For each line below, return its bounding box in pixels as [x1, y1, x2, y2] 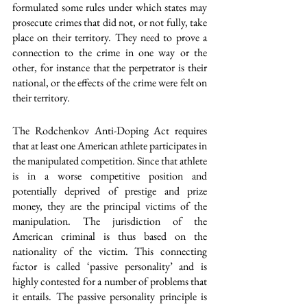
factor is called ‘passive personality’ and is [12, 259, 207, 273]
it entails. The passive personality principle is [12, 289, 207, 304]
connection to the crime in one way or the [12, 45, 207, 60]
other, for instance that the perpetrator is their [12, 60, 207, 75]
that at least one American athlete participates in [12, 138, 207, 153]
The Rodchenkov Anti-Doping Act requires [12, 123, 207, 138]
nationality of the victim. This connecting [12, 244, 207, 258]
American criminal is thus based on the [12, 229, 207, 243]
